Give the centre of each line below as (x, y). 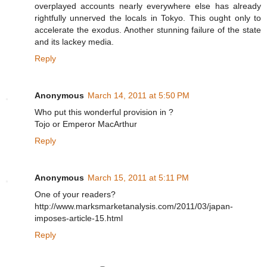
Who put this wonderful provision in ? (104, 112)
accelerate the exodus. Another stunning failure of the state (148, 30)
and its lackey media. (74, 41)
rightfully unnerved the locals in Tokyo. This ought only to (148, 18)
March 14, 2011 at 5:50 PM (139, 95)
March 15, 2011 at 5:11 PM (138, 177)
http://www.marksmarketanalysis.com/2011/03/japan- (134, 206)
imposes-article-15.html (79, 218)
